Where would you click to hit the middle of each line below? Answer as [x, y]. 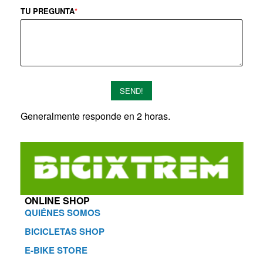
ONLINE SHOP [57, 201]
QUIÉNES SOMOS [63, 213]
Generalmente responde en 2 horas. [95, 116]
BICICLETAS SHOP [65, 232]
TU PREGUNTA [48, 11]
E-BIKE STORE [56, 250]
